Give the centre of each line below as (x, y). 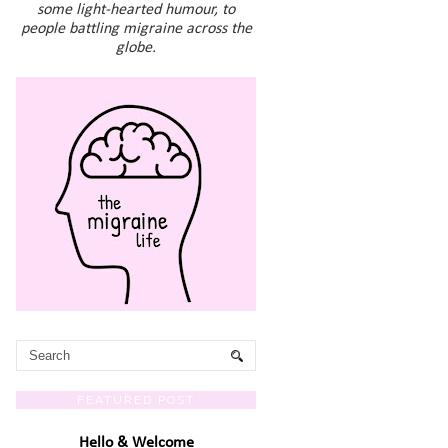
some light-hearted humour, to (136, 10)
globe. (136, 48)
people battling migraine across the (136, 29)
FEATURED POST (136, 400)
